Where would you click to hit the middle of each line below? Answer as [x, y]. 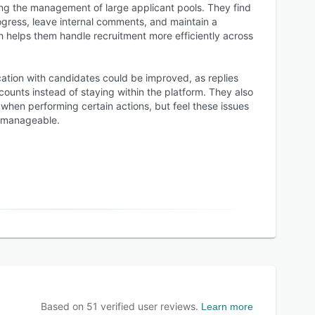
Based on [64, 306]
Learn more [227, 307]
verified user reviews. [148, 306]
